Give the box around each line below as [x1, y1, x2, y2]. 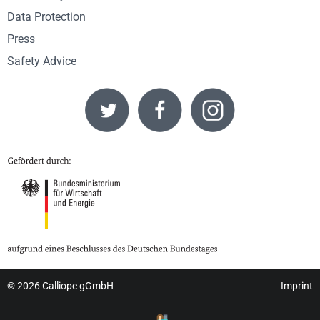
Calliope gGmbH [42, 279, 114, 292]
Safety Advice [7, 54, 76, 68]
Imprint [281, 279, 313, 292]
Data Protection [7, 9, 86, 24]
